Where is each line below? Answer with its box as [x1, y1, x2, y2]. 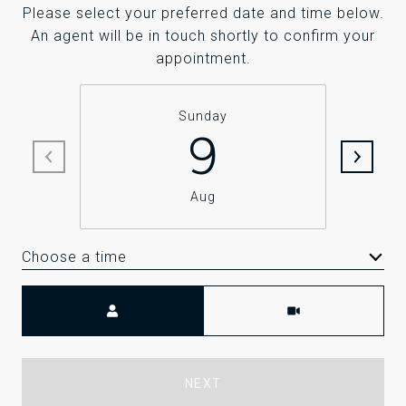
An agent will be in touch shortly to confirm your [31, 27, 375, 45]
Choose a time [22, 248, 127, 266]
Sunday [179, 109, 227, 124]
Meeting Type [203, 288, 299, 306]
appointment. [155, 50, 251, 68]
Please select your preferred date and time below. [22, 5, 384, 23]
